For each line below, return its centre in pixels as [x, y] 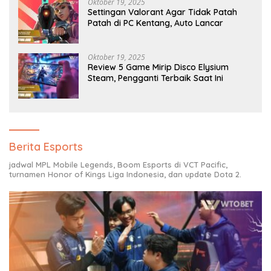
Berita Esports [46, 146]
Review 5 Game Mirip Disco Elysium [158, 67]
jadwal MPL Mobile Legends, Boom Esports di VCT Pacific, [118, 164]
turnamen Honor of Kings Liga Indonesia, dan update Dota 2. [125, 174]
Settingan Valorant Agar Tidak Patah [162, 12]
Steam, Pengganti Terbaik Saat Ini [155, 78]
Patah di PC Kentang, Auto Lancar [155, 23]
